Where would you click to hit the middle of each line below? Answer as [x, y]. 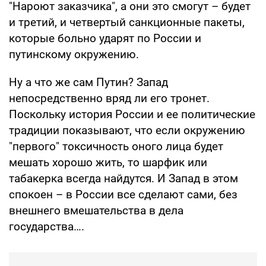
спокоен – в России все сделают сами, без [123, 195]
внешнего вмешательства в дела [96, 211]
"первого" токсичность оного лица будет [116, 147]
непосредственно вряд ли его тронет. [109, 99]
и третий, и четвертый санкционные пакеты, [127, 23]
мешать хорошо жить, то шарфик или [108, 163]
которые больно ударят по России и [105, 39]
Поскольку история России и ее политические [132, 115]
